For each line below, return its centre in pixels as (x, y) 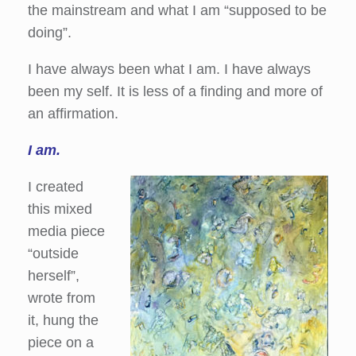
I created (56, 187)
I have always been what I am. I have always (169, 69)
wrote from (62, 298)
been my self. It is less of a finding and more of (175, 91)
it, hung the (63, 320)
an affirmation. (73, 114)
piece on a (61, 342)
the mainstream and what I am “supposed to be (177, 10)
